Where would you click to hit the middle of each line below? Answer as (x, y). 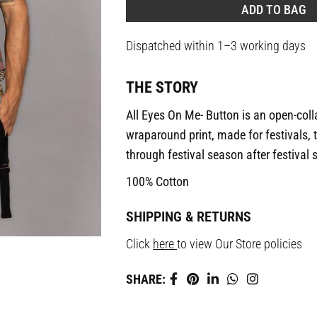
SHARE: (145, 279)
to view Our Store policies (239, 244)
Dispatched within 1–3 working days (215, 46)
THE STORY (162, 87)
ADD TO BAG (273, 10)
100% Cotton (157, 181)
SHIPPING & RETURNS (188, 217)
